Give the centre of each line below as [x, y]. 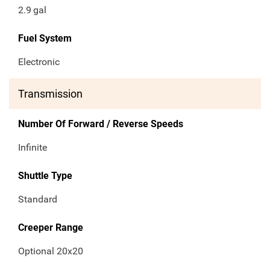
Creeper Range [51, 228]
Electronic [39, 62]
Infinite [33, 148]
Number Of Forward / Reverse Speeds [101, 124]
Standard [38, 199]
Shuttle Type [45, 176]
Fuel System [45, 39]
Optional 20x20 [51, 251]
